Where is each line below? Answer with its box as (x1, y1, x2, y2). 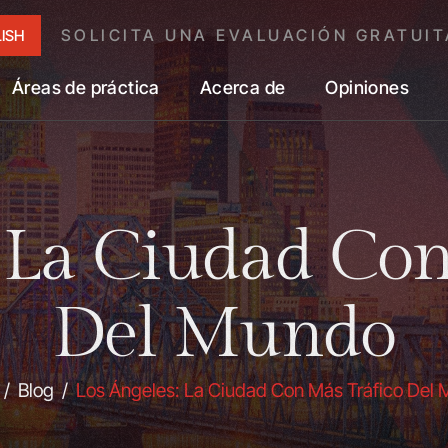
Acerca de (199, 77, 286, 98)
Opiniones (325, 77, 410, 98)
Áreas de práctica (12, 77, 160, 98)
